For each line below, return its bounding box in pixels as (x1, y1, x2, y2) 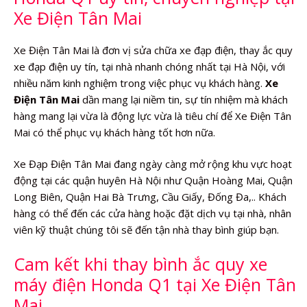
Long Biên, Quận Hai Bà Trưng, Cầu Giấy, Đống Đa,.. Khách (14, 190, 286, 204)
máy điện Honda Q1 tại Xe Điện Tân (14, 272, 296, 296)
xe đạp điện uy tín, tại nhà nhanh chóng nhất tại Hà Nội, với (14, 59, 285, 73)
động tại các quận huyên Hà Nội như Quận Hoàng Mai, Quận (14, 173, 293, 187)
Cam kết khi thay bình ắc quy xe (14, 251, 267, 275)
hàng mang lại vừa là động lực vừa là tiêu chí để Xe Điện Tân (14, 108, 291, 123)
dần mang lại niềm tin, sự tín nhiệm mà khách (79, 92, 288, 106)
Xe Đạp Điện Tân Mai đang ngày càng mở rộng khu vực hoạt (14, 157, 292, 171)
